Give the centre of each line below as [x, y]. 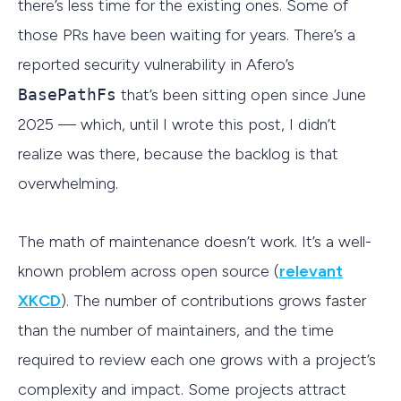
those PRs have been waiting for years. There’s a [187, 35]
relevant [311, 271]
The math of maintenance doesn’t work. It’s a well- [195, 241]
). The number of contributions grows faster [213, 300]
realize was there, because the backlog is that [178, 154]
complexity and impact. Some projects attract [182, 389]
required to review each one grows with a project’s [197, 359]
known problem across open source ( [149, 271]
